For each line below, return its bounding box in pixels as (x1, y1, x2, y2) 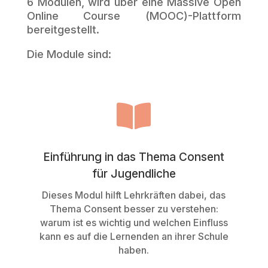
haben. (118, 244, 150, 256)
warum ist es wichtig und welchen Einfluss (39, 217, 228, 229)
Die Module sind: (26, 48, 111, 60)
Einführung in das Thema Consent (43, 150, 225, 164)
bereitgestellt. (26, 23, 99, 36)
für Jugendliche (92, 167, 176, 181)
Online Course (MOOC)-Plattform (26, 10, 242, 22)
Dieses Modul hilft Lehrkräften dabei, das (42, 189, 226, 201)
